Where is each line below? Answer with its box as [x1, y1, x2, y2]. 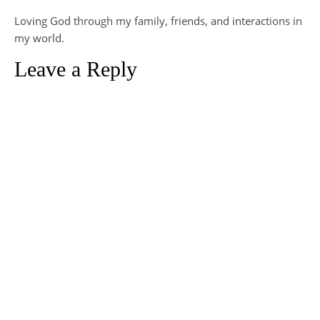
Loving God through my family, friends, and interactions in [14, 14, 302, 29]
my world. [14, 31, 64, 46]
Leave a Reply [14, 57, 137, 81]
